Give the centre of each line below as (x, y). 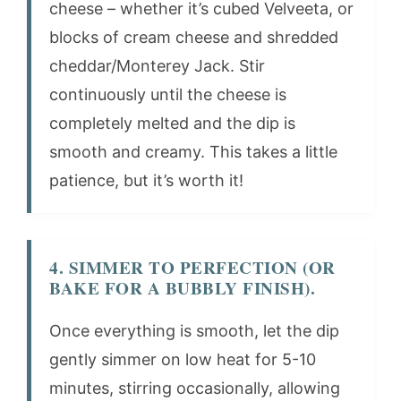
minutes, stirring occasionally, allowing (195, 388)
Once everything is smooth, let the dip (194, 330)
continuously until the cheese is (168, 94)
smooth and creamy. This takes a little (193, 151)
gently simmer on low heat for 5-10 (183, 359)
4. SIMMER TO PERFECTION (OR (192, 267)
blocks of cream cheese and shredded (194, 37)
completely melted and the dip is (172, 123)
